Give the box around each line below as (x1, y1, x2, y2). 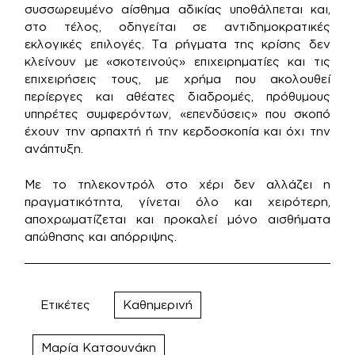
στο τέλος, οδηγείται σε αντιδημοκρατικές (25, 20, 330, 33)
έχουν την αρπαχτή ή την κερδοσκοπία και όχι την (25, 124, 330, 138)
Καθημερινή (123, 298, 193, 311)
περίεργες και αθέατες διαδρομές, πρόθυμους (25, 90, 330, 103)
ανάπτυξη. (25, 142, 84, 155)
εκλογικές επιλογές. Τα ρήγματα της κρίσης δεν (25, 37, 330, 51)
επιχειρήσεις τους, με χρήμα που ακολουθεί (25, 72, 330, 86)
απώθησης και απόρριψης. (25, 229, 177, 243)
